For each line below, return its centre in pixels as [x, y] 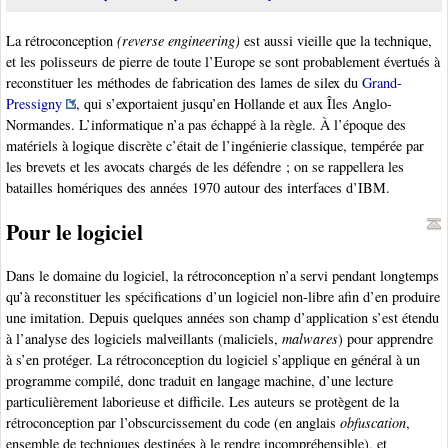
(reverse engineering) [178, 41]
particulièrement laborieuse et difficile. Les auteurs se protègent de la [202, 402]
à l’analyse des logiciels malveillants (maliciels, [144, 339]
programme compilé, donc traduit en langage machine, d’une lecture [199, 381]
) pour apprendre [385, 339]
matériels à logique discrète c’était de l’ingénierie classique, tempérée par [215, 146]
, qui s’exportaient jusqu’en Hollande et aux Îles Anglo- [234, 104]
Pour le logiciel [74, 232]
